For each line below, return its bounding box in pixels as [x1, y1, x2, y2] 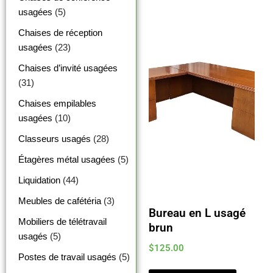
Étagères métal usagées [18, 154, 115, 165]
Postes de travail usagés [18, 251, 116, 262]
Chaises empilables [18, 97, 96, 108]
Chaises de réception [18, 27, 102, 38]
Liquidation [18, 174, 60, 185]
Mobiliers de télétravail [18, 216, 107, 227]
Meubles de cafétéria [18, 195, 101, 206]
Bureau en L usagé [148, 206, 246, 220]
